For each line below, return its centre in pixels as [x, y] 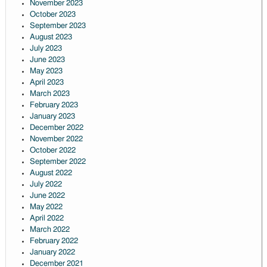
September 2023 [58, 26]
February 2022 [54, 241]
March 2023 [49, 94]
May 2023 [46, 72]
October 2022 [52, 151]
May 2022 [46, 207]
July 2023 [46, 49]
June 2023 [47, 60]
